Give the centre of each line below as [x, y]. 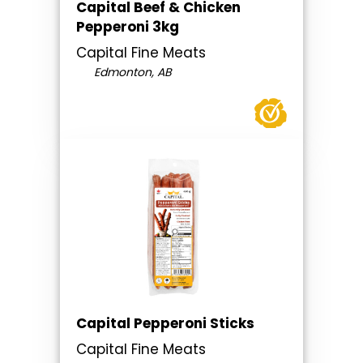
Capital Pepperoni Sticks [165, 323]
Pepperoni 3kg [128, 27]
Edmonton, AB [131, 72]
